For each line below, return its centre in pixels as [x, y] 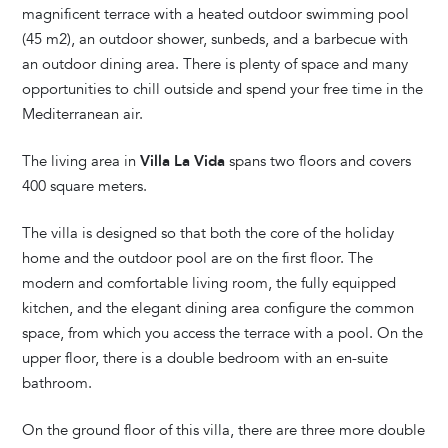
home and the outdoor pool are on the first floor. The [198, 257]
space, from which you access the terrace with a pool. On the [223, 332]
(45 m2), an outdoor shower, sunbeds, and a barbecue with [215, 38]
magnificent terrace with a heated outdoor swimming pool [216, 13]
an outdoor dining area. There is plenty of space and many [215, 63]
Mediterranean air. [83, 113]
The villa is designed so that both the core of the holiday [208, 232]
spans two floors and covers [318, 160]
